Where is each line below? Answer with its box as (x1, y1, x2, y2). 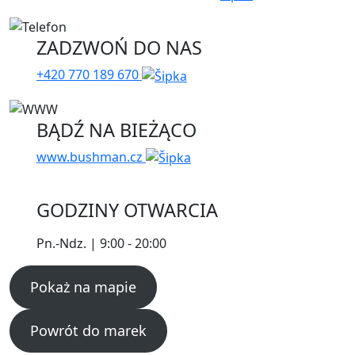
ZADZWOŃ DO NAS (36, 35, 202, 61)
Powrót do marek (29, 321, 147, 341)
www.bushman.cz (36, 147, 146, 166)
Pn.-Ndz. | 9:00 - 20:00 (36, 235, 166, 253)
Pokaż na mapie (29, 277, 136, 297)
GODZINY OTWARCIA (36, 197, 218, 223)
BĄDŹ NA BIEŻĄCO (36, 116, 197, 143)
